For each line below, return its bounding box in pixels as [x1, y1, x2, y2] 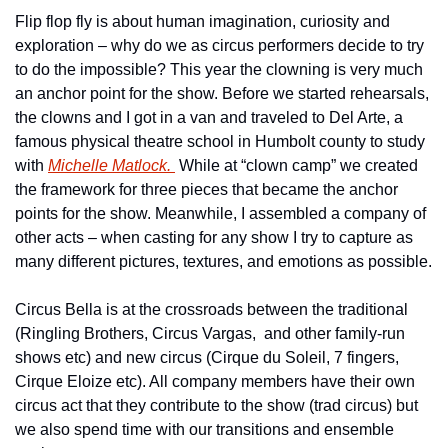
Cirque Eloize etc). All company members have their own [15, 373, 415, 391]
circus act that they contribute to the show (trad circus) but [15, 397, 418, 415]
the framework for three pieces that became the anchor [15, 181, 398, 199]
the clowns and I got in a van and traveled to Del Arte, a [15, 109, 403, 127]
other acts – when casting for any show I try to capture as [15, 229, 413, 247]
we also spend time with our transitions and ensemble [15, 421, 394, 439]
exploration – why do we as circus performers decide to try [15, 37, 424, 55]
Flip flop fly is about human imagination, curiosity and [15, 13, 390, 31]
